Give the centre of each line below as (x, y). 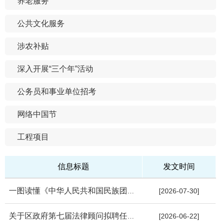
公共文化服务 (41, 23)
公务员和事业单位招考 (57, 91)
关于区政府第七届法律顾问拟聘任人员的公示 (131, 216)
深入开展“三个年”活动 (55, 69)
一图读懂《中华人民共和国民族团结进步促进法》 (131, 191)
